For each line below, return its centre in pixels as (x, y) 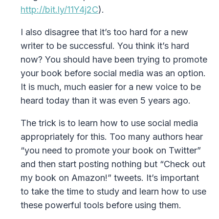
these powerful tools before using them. (101, 205)
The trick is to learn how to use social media (109, 123)
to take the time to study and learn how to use (113, 192)
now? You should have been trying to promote (114, 60)
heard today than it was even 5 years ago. (106, 101)
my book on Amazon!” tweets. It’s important (110, 178)
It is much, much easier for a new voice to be (111, 87)
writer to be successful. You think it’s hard (105, 46)
